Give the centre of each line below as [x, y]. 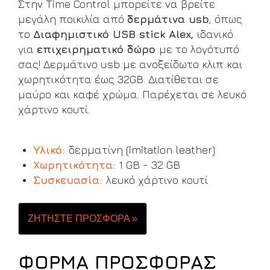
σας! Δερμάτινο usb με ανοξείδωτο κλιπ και [130, 64]
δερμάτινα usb [168, 19]
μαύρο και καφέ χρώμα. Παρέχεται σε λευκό [132, 94]
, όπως [226, 19]
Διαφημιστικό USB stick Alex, [115, 34]
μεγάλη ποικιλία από [73, 19]
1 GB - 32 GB [148, 165]
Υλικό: [49, 150]
